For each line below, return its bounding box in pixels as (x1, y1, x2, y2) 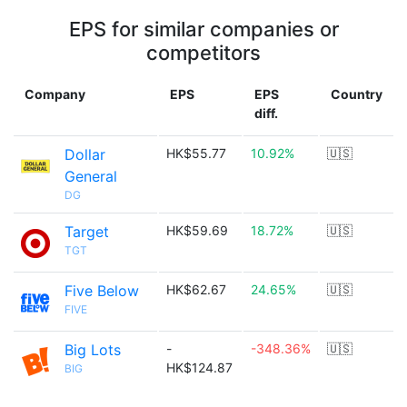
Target (65, 223, 109, 241)
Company (25, 86, 85, 102)
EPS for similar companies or (68, 17, 339, 41)
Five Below (65, 282, 139, 300)
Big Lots (65, 341, 121, 359)
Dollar (65, 145, 105, 164)
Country (331, 86, 382, 102)
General (65, 167, 117, 185)
